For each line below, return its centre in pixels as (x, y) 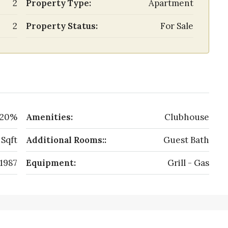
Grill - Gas (188, 163)
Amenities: (49, 117)
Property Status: (62, 26)
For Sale (177, 26)
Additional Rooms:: (66, 140)
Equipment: (51, 163)
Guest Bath (186, 140)
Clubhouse (187, 117)
